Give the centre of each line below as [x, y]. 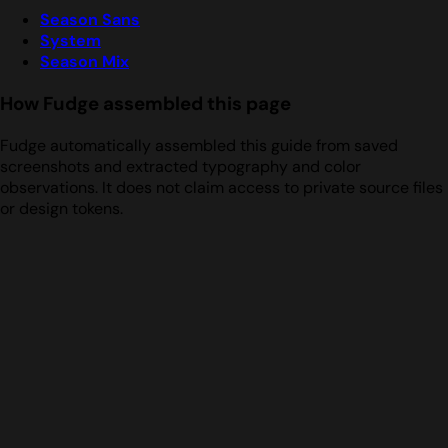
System [70, 41]
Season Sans [90, 20]
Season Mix [84, 62]
